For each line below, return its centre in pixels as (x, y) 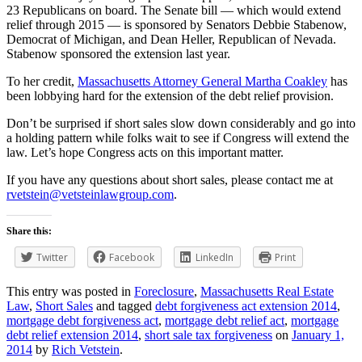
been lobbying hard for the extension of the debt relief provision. (170, 96)
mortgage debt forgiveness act (82, 321)
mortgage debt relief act (225, 321)
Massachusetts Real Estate (267, 292)
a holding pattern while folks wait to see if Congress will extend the (178, 138)
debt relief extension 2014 (72, 335)
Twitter (52, 258)
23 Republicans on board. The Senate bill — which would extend (174, 11)
